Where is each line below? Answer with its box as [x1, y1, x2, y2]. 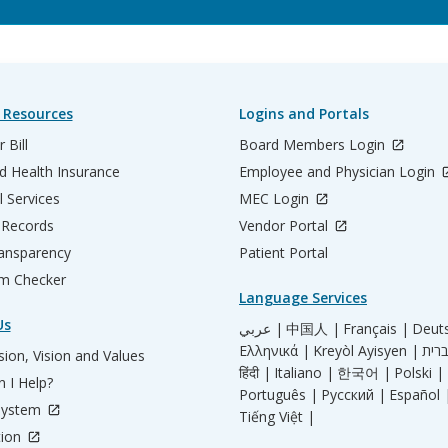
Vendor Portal [239, 216, 332, 235]
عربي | [271, 319, 283, 338]
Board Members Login [239, 135, 389, 154]
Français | [343, 319, 409, 338]
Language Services [239, 288, 367, 307]
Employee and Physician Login [239, 162, 439, 181]
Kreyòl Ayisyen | [313, 341, 419, 360]
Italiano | [274, 363, 334, 382]
